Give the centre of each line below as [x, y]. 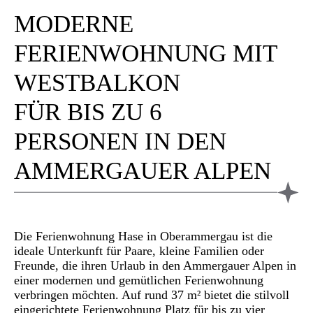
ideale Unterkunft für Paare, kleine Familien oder [139, 250]
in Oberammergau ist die [208, 236]
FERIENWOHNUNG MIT [145, 54]
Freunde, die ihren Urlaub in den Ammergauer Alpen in [155, 265]
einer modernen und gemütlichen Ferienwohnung [139, 280]
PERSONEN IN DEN [120, 142]
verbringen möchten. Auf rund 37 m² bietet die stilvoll [152, 294]
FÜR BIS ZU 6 [88, 112]
